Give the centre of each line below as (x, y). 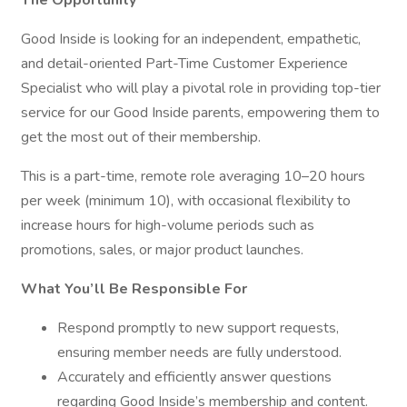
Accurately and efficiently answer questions (194, 377)
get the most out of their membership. (141, 137)
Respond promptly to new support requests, (198, 328)
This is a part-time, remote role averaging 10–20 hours (193, 176)
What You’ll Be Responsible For (134, 289)
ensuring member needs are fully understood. (199, 352)
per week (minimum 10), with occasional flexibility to (186, 201)
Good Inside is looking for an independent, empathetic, (191, 39)
